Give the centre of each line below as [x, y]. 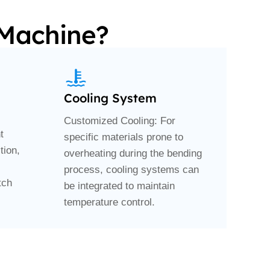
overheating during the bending [133, 154]
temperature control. [109, 202]
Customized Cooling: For [120, 121]
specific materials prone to [124, 137]
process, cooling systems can [131, 170]
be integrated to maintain [119, 186]
